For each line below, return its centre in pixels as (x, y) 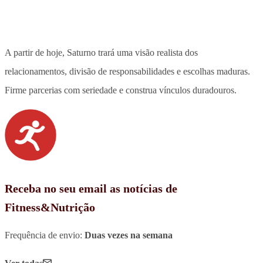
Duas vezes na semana (129, 235)
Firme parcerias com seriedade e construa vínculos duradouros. (121, 90)
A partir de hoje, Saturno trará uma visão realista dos (101, 52)
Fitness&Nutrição (50, 207)
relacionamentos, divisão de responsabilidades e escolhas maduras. (127, 71)
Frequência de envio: (45, 235)
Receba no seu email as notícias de (91, 188)
